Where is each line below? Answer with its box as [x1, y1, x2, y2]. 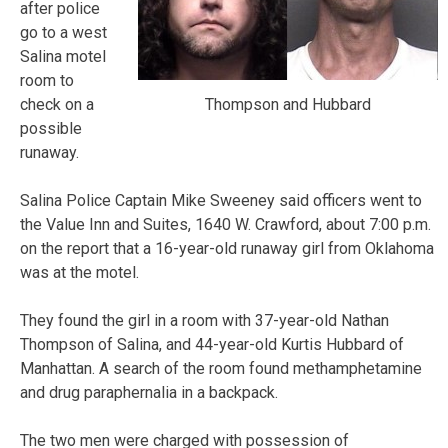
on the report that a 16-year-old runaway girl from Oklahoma [20, 238, 434, 258]
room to [20, 70, 74, 90]
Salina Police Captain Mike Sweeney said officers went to [20, 190, 422, 210]
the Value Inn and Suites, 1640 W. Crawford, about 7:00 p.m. [20, 214, 431, 234]
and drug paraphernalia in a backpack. [20, 382, 278, 402]
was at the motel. [20, 262, 139, 282]
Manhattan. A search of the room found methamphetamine [20, 358, 422, 378]
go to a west [20, 22, 107, 42]
